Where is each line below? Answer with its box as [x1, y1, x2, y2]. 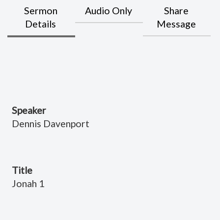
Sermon [24, 4, 57, 16]
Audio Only [84, 4, 132, 16]
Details [25, 18, 56, 29]
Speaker [11, 104, 46, 116]
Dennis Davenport [11, 117, 89, 129]
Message [156, 18, 196, 29]
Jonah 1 [11, 177, 44, 189]
